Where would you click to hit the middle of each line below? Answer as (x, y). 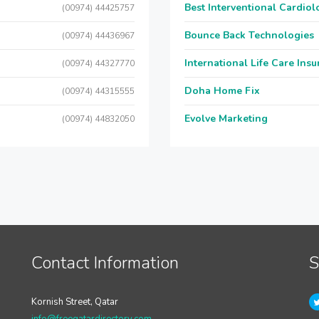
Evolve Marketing (226, 119)
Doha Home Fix (222, 91)
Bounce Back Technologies (249, 35)
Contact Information (105, 263)
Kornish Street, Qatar (74, 302)
